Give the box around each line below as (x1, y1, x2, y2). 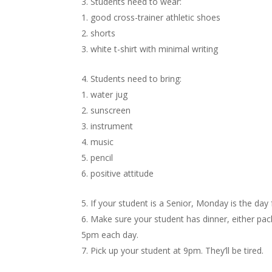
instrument (90, 120, 134, 132)
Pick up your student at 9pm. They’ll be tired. (90, 244, 264, 256)
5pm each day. (81, 228, 139, 240)
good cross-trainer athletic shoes (90, 11, 221, 23)
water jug (90, 88, 128, 100)
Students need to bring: (90, 72, 182, 84)
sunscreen (90, 104, 131, 116)
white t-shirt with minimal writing (90, 42, 219, 55)
